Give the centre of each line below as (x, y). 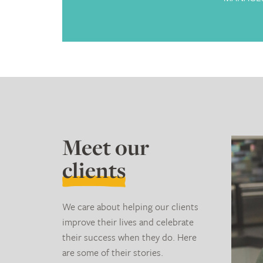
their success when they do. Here (130, 237)
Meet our (106, 147)
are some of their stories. (113, 252)
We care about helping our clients (131, 206)
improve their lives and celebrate (128, 222)
